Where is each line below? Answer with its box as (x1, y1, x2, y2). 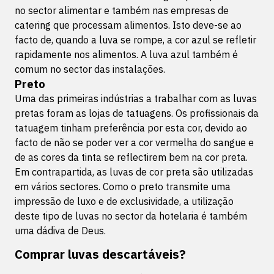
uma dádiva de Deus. (15, 224, 106, 237)
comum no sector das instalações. (15, 63, 165, 75)
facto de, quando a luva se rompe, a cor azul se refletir (15, 34, 256, 46)
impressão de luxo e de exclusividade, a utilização (15, 195, 234, 207)
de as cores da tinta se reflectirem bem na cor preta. (15, 151, 248, 163)
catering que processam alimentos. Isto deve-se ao (15, 19, 242, 31)
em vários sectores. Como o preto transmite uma (15, 180, 231, 193)
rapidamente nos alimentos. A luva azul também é (15, 48, 238, 61)
